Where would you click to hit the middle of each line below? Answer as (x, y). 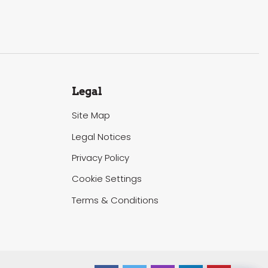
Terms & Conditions (115, 200)
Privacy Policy (100, 158)
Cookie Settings (106, 179)
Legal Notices (101, 136)
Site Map (91, 115)
